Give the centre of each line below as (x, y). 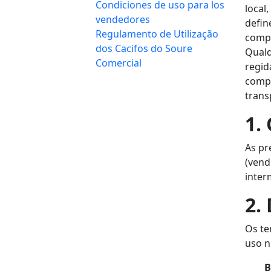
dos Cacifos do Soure (144, 49)
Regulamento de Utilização (157, 34)
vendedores (123, 20)
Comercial (119, 63)
